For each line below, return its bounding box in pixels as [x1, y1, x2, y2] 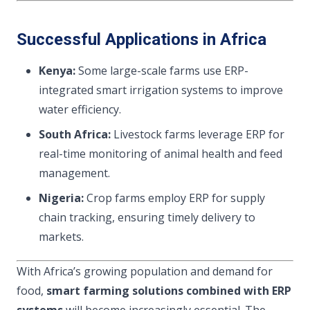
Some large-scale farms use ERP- [75, 63, 248, 78]
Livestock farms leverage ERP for [111, 127, 284, 142]
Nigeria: [39, 190, 84, 206]
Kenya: [39, 63, 75, 78]
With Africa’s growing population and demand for [17, 264, 273, 279]
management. [39, 165, 110, 181]
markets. [39, 229, 84, 244]
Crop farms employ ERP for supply [84, 190, 265, 206]
